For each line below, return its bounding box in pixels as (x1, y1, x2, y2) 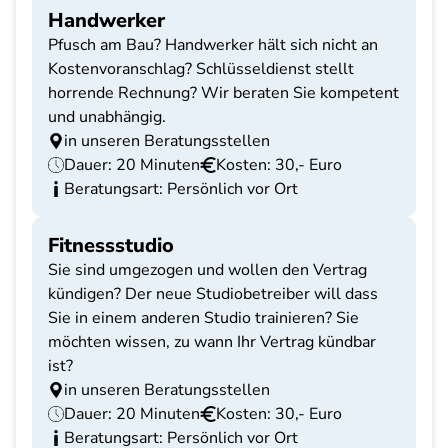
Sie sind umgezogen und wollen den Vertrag (48, 259, 367, 281)
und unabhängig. (48, 106, 166, 128)
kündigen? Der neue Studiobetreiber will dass (48, 283, 378, 305)
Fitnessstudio (48, 232, 174, 259)
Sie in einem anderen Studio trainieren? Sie (48, 307, 359, 329)
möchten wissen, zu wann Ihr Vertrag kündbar (48, 331, 376, 353)
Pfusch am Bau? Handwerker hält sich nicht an (48, 34, 378, 56)
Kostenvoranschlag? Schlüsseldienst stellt (48, 58, 354, 80)
